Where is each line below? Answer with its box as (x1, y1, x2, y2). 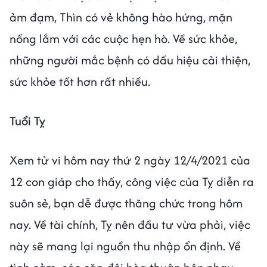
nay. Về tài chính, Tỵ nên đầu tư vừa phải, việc (10, 216, 250, 233)
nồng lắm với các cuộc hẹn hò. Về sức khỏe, (10, 30, 237, 47)
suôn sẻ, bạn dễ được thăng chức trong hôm (10, 194, 243, 212)
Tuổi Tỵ (10, 112, 45, 129)
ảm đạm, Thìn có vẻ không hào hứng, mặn (10, 8, 232, 26)
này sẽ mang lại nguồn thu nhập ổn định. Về (10, 237, 241, 254)
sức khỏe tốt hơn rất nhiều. (10, 73, 150, 90)
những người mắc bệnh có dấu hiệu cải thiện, (10, 51, 250, 69)
